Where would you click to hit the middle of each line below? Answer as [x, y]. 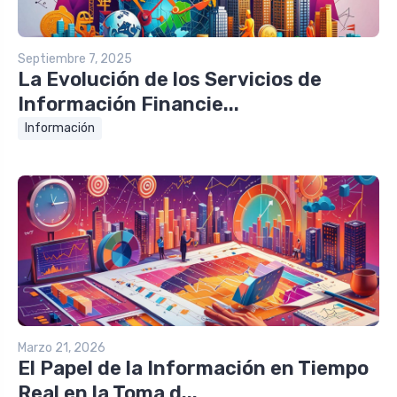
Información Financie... [128, 104]
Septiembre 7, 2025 [75, 58]
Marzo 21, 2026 [62, 347]
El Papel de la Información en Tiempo [193, 368]
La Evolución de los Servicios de [170, 79]
